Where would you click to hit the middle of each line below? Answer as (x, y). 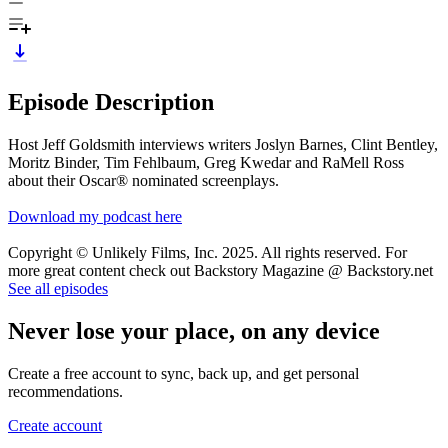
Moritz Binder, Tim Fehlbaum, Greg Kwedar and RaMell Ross (206, 162)
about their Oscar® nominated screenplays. (143, 180)
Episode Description (111, 101)
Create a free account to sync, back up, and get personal (183, 373)
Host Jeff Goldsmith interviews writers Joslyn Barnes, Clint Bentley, (223, 144)
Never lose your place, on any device (194, 330)
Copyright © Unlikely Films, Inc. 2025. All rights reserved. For (207, 252)
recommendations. (65, 391)
